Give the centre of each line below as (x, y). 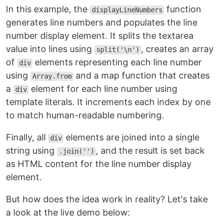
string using (31, 151)
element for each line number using (103, 89)
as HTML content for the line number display (99, 164)
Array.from (52, 76)
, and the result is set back (151, 151)
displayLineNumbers (127, 10)
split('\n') (118, 50)
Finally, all (27, 137)
